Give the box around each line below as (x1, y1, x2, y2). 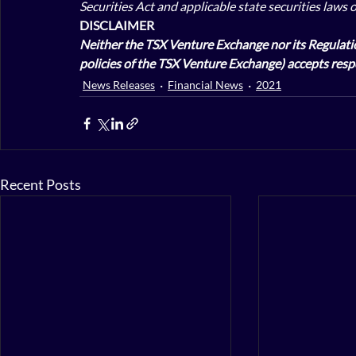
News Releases (83, 78, 155, 91)
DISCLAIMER (79, 17, 154, 33)
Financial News (168, 78, 243, 91)
